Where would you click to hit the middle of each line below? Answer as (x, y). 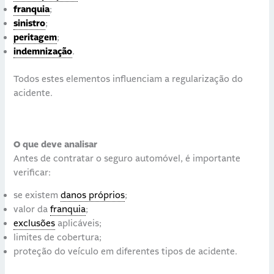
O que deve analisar (56, 144)
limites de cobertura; (58, 238)
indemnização (43, 52)
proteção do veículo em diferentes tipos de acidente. (126, 252)
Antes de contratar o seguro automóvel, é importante (127, 158)
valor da (32, 210)
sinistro (30, 24)
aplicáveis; (79, 224)
